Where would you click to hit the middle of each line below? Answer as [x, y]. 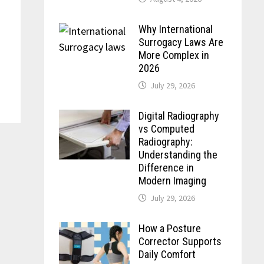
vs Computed [166, 129]
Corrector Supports [180, 241]
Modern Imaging [172, 181]
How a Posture [169, 228]
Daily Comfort [167, 254]
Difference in [166, 168]
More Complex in [174, 55]
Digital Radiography [179, 116]
